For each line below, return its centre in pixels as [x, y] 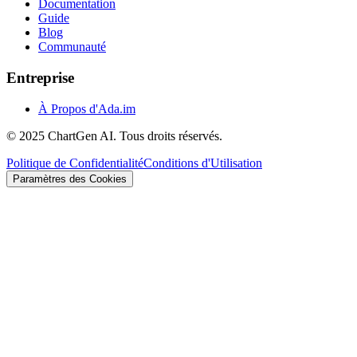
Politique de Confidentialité [75, 163]
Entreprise [40, 77]
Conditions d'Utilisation [203, 163]
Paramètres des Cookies [70, 178]
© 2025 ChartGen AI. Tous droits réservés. [114, 135]
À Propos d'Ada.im [87, 108]
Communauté [72, 47]
